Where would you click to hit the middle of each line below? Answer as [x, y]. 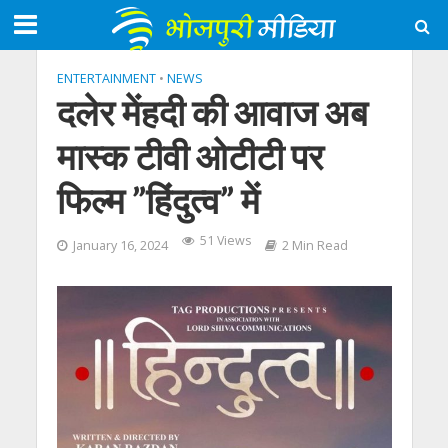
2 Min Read [314, 245]
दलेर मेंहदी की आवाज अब [212, 112]
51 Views [225, 240]
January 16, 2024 [120, 245]
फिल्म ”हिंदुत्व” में [158, 200]
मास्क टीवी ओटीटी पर [190, 156]
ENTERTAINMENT [106, 78]
